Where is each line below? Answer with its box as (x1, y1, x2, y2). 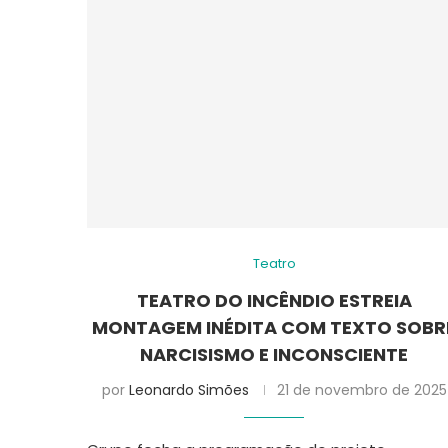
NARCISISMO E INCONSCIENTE (140, 341, 409, 367)
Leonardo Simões (128, 379, 249, 400)
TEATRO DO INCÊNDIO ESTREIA (136, 287, 412, 313)
